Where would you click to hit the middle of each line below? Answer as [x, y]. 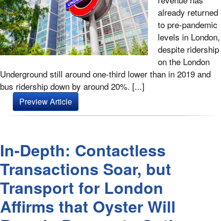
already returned [188, 12]
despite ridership [188, 49]
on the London [184, 62]
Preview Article [46, 102]
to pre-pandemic [188, 25]
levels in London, [189, 37]
